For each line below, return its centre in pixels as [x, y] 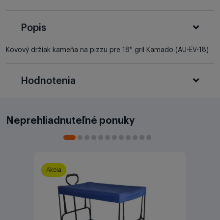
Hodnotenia [48, 81]
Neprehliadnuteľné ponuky [70, 121]
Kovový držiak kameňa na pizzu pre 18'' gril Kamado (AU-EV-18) [107, 50]
